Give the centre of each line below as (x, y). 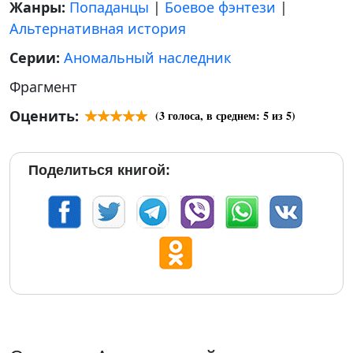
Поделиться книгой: (99, 170)
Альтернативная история (98, 28)
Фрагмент (43, 87)
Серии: (37, 58)
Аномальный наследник (148, 58)
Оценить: (44, 116)
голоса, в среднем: (214, 115)
